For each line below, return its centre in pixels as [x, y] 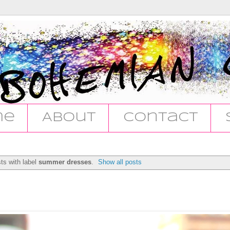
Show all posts [120, 162]
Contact [161, 118]
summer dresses [65, 162]
